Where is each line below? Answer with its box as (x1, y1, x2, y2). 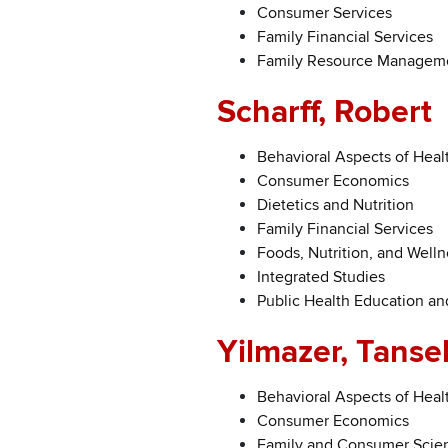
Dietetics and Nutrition (257, 194, 414, 215)
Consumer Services (257, 2, 392, 23)
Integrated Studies (257, 266, 385, 287)
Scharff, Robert (217, 92, 432, 132)
